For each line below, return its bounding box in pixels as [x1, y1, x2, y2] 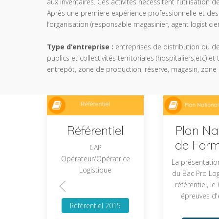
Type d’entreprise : [47, 42, 115, 51]
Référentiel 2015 [70, 200, 121, 210]
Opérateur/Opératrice [61, 153, 130, 163]
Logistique [79, 165, 112, 175]
